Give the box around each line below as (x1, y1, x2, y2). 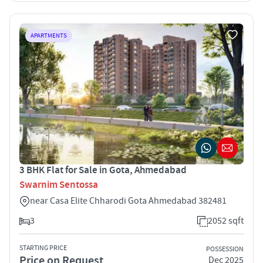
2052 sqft (208, 214, 244, 227)
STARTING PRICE (19, 243, 67, 252)
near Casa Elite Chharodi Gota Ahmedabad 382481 (30, 194, 227, 207)
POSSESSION (206, 245, 244, 254)
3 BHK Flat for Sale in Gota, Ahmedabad (19, 163, 187, 177)
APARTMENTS (31, 31, 67, 40)
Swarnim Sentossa (19, 178, 98, 191)
